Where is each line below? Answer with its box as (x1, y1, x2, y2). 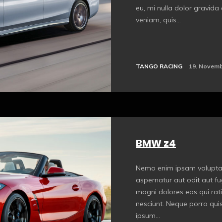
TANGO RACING (136, 62, 182, 70)
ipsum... (136, 211, 160, 220)
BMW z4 (136, 136, 176, 150)
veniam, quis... (136, 15, 181, 24)
